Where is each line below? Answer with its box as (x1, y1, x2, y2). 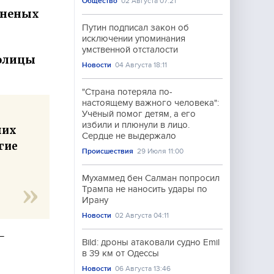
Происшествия (82, 147, 133, 155)
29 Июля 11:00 (137, 147, 184, 155)
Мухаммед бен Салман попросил (82, 173, 220, 183)
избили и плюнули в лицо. (82, 120, 190, 130)
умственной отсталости (82, 45, 178, 54)
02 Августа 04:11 (115, 211, 169, 220)
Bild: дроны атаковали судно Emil (82, 237, 220, 247)
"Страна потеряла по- (82, 87, 172, 97)
